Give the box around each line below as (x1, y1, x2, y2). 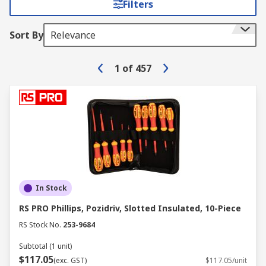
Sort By (9, 28, 43, 42)
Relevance (50, 28, 96, 42)
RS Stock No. (19, 220, 61, 230)
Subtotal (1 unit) (19, 241, 72, 251)
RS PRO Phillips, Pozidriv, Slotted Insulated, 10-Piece (19, 202, 241, 214)
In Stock (36, 183, 67, 193)
